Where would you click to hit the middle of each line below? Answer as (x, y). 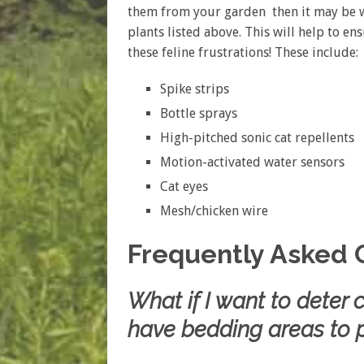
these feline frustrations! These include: (243, 53)
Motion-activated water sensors (252, 162)
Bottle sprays (199, 114)
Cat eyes (184, 187)
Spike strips (195, 89)
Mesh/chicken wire (214, 211)
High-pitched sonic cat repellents (257, 138)
